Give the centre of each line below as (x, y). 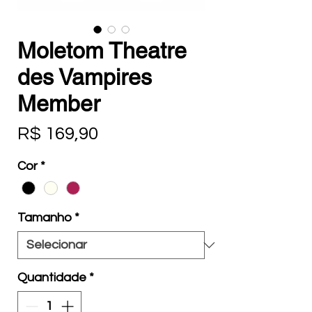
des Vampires (85, 77)
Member (59, 104)
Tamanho (45, 218)
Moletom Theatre (102, 51)
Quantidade (52, 278)
